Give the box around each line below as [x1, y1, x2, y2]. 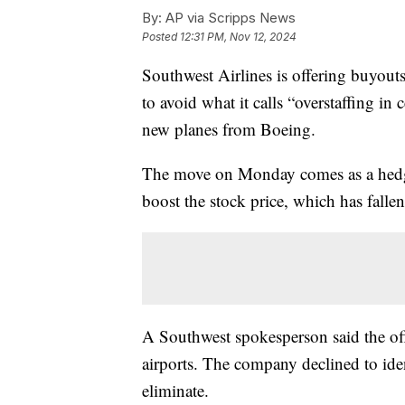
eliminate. [142, 379, 209, 402]
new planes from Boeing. [142, 118, 316, 141]
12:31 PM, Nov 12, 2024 [180, 30, 297, 44]
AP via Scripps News [162, 9, 296, 27]
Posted [142, 30, 180, 44]
